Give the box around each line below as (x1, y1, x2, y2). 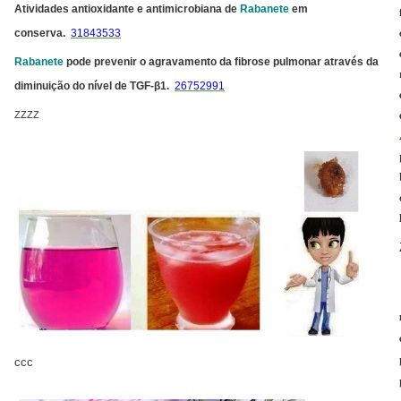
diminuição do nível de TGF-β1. (14, 79, 172, 91)
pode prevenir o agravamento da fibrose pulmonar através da (64, 55, 379, 67)
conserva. (14, 26, 65, 38)
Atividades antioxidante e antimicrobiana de (14, 3, 240, 15)
